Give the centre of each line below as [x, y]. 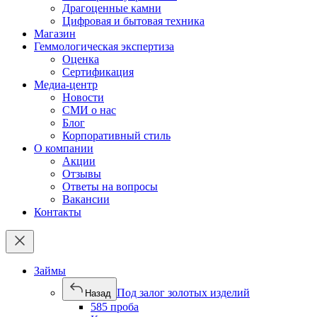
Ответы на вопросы [110, 186]
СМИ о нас [89, 110]
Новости [83, 97]
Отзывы [82, 174]
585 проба [115, 307]
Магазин [55, 34]
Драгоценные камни [112, 8]
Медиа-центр [66, 85]
